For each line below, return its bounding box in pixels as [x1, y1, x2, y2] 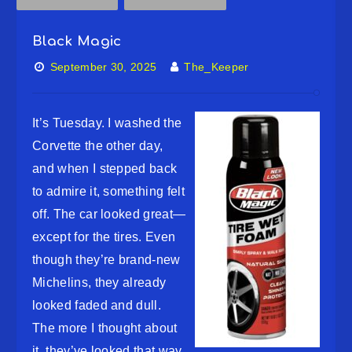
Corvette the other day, [32, 139, 163, 152]
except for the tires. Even [32, 230, 176, 244]
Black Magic [32, 34, 122, 49]
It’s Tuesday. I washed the [32, 116, 182, 130]
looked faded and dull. [32, 299, 162, 312]
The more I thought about [32, 321, 178, 335]
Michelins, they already [32, 276, 167, 289]
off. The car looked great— [32, 207, 186, 221]
